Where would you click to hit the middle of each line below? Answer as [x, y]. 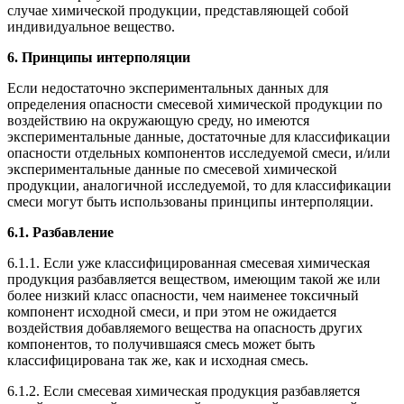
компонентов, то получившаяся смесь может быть [161, 344]
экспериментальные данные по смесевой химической [172, 170]
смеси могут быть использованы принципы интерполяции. [190, 202]
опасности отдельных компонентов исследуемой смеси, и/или [199, 153]
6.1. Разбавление [60, 233]
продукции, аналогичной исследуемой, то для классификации [199, 186]
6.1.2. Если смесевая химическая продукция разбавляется [184, 391]
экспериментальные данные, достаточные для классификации [199, 137]
